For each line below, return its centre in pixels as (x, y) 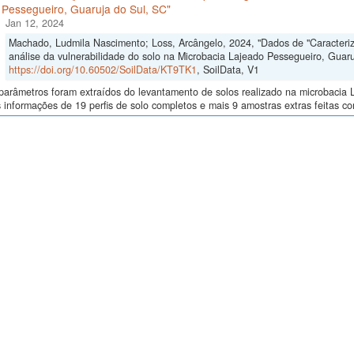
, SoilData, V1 (228, 70)
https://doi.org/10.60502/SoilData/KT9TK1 (102, 70)
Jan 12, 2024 (34, 23)
